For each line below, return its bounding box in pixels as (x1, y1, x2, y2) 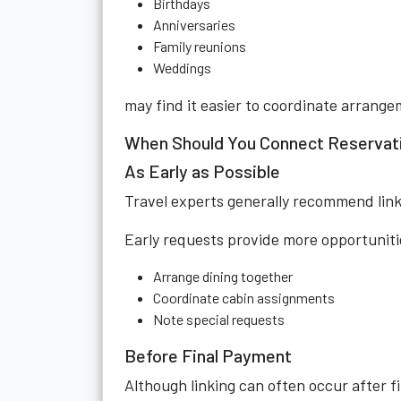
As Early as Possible (124, 160, 280, 182)
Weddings (153, 59, 211, 76)
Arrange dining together (153, 268, 293, 285)
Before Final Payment (124, 345, 292, 366)
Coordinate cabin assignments (153, 289, 335, 306)
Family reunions (153, 38, 246, 55)
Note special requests (153, 311, 285, 328)
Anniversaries (153, 16, 235, 33)
